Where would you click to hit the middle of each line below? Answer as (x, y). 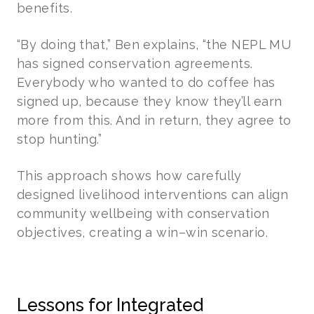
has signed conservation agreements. (135, 63)
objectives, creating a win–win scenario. (143, 232)
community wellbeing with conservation (143, 213)
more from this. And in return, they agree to (154, 120)
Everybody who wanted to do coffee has (146, 82)
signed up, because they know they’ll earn (150, 101)
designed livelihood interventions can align (153, 194)
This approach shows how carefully (129, 175)
